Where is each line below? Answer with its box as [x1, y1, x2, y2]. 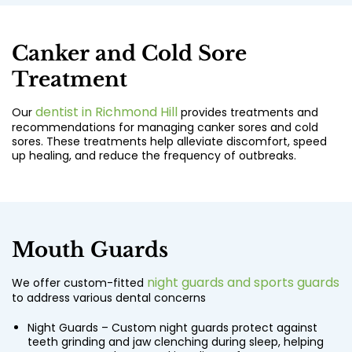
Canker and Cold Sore [12, 41, 247, 67]
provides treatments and [178, 104, 318, 121]
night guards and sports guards [147, 273, 339, 292]
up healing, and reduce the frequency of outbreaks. [12, 148, 296, 164]
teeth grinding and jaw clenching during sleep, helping [27, 334, 324, 350]
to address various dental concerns [12, 290, 206, 306]
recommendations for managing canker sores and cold [12, 119, 318, 136]
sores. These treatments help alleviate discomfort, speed [12, 134, 327, 150]
